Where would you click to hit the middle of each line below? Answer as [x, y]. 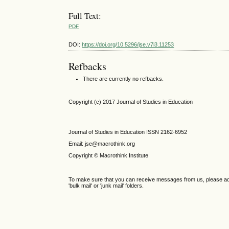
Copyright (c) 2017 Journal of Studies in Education [131, 101]
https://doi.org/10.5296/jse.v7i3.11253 [128, 45]
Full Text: [85, 15]
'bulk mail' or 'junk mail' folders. [106, 185]
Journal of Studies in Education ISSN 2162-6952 [128, 132]
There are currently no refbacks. [123, 79]
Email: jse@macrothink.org [102, 143]
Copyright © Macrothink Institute [109, 156]
